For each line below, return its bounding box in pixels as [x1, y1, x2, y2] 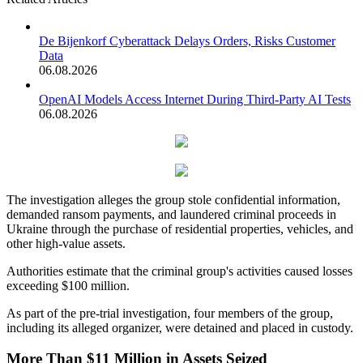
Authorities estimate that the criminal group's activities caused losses [6, 263, 352, 278]
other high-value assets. [6, 236, 126, 250]
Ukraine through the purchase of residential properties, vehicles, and [6, 221, 353, 236]
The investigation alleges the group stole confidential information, [6, 192, 340, 207]
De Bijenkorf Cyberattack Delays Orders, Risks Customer [39, 33, 335, 48]
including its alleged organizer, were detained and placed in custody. [6, 320, 353, 335]
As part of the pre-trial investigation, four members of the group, [6, 305, 333, 320]
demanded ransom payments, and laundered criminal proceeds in [6, 207, 336, 221]
